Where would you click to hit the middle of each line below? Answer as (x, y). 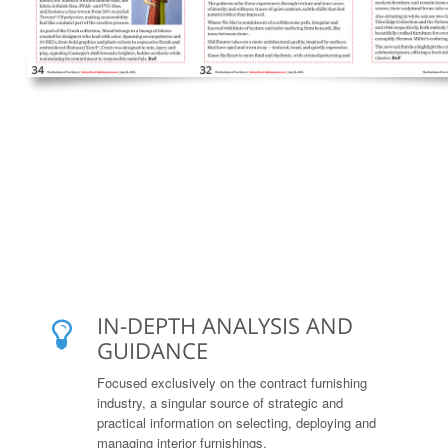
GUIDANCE (152, 349)
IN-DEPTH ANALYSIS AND (225, 324)
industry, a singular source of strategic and (220, 402)
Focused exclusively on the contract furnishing (232, 382)
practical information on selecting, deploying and (236, 422)
